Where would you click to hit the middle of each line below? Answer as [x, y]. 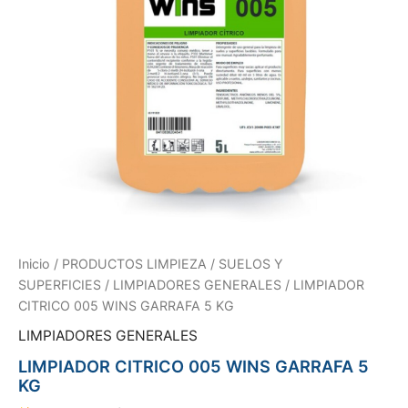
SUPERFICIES [60, 285]
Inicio [34, 264]
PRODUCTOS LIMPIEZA [134, 264]
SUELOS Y [250, 264]
